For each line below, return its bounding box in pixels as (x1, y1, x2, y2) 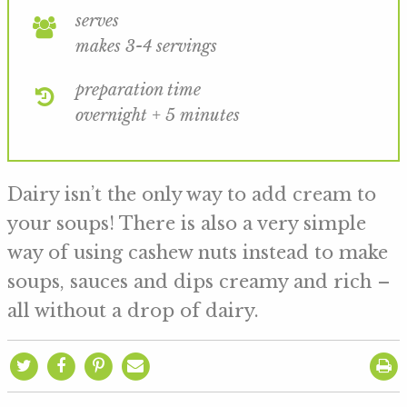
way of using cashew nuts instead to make (7, 242, 388, 264)
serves (74, 11, 119, 32)
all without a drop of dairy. (7, 300, 259, 323)
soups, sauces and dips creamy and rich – (7, 271, 391, 293)
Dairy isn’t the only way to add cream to (7, 184, 376, 206)
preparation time (74, 80, 201, 101)
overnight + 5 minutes (74, 105, 240, 126)
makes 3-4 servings (74, 36, 217, 57)
